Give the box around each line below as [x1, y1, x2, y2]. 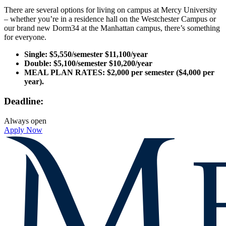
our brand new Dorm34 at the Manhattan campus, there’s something [4, 24, 220, 33]
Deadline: [4, 95, 43, 106]
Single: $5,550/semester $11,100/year [24, 50, 148, 59]
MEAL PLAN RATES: [24, 68, 107, 77]
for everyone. [4, 33, 46, 42]
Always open [4, 116, 46, 125]
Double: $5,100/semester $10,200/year [24, 59, 152, 68]
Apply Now [4, 125, 42, 134]
